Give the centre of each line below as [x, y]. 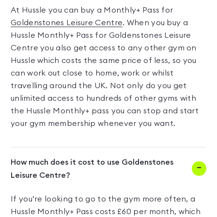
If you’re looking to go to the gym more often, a [103, 199]
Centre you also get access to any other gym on [104, 48]
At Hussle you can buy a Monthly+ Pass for [92, 10]
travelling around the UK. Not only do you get [99, 86]
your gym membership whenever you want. [93, 124]
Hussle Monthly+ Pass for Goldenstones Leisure [101, 35]
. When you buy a [155, 23]
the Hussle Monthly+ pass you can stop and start [105, 111]
